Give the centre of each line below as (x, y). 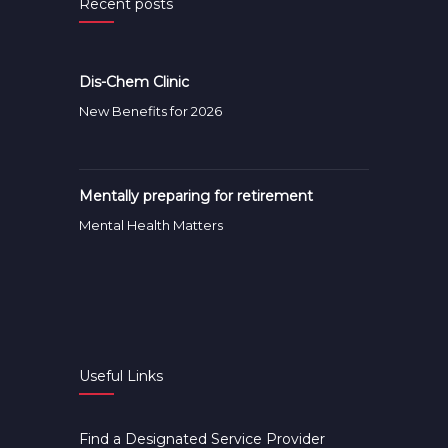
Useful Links (121, 376)
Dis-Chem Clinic (134, 82)
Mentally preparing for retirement (196, 196)
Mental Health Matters (151, 225)
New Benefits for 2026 (150, 111)
